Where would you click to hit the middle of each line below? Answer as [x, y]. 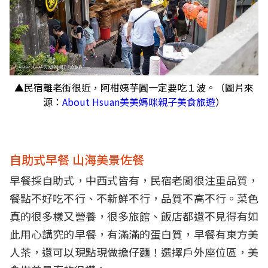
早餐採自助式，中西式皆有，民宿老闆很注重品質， [134, 180]
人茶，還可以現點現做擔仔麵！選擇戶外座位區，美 [134, 252]
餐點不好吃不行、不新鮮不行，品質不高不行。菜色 [134, 198]
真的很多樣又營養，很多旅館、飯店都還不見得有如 [134, 216]
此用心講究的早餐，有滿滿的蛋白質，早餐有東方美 [134, 234]
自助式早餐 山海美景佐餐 [77, 160]
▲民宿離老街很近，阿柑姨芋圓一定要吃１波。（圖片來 [134, 88]
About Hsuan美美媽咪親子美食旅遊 [139, 102]
